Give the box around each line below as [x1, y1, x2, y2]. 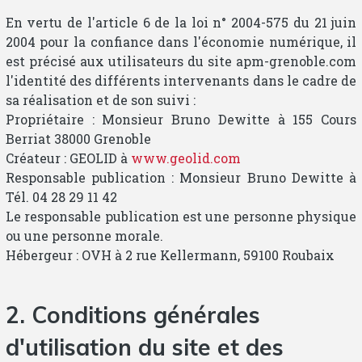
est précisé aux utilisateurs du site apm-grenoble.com [5, 52, 357, 69]
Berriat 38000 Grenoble [5, 129, 151, 147]
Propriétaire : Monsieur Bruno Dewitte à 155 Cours [5, 110, 357, 128]
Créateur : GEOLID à [5, 149, 131, 166]
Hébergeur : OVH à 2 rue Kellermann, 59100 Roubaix [5, 246, 335, 263]
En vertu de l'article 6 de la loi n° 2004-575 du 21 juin [5, 13, 357, 31]
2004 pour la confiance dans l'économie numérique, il [5, 32, 357, 50]
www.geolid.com [130, 149, 241, 166]
